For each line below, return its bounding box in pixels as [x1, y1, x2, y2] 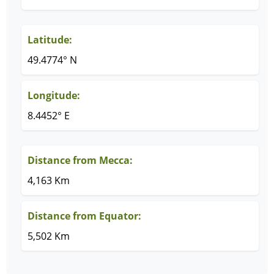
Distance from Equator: [28, 209, 141, 223]
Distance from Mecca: [28, 154, 133, 167]
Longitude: [28, 89, 80, 102]
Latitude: [28, 33, 72, 46]
